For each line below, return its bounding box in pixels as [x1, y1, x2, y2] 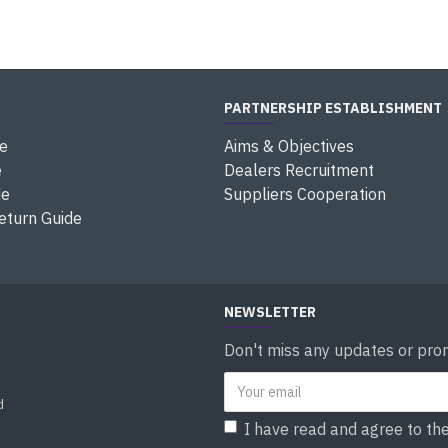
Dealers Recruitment [224, 160, 374, 180]
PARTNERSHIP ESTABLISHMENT [224, 99, 442, 117]
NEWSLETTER [224, 303, 316, 321]
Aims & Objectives [224, 136, 354, 156]
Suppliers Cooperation [224, 184, 386, 204]
